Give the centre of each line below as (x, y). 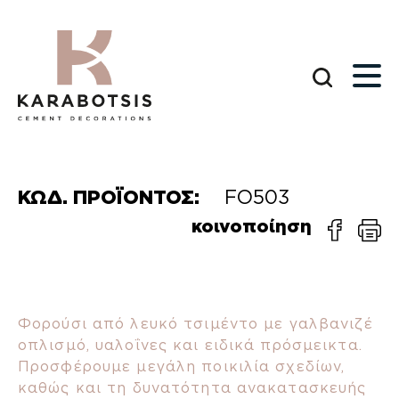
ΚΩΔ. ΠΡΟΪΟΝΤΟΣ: (111, 197)
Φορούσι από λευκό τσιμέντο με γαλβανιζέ (195, 323)
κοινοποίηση (259, 227)
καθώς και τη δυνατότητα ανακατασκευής (192, 387)
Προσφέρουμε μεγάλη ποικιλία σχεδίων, (182, 366)
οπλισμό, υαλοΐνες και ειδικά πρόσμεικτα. (190, 345)
